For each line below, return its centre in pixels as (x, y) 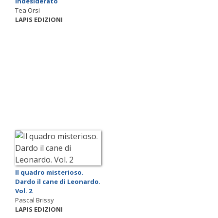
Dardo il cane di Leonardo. (58, 181)
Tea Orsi (27, 10)
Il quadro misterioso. (49, 172)
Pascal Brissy (35, 200)
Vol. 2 (24, 191)
